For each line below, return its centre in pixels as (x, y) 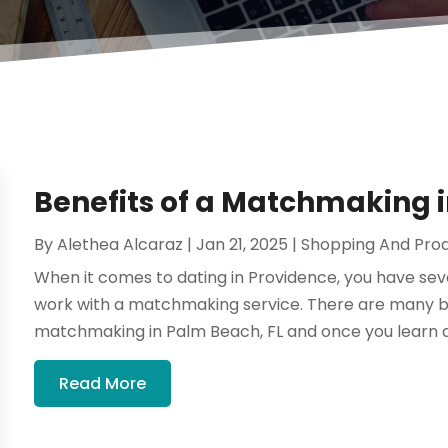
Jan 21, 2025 (242, 244)
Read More (103, 383)
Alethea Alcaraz (120, 244)
